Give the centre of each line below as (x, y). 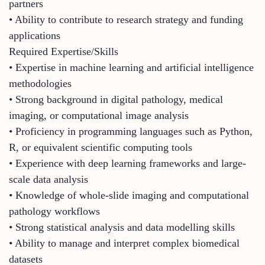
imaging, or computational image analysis (99, 115)
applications (35, 35)
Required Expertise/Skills (64, 51)
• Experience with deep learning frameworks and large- (127, 163)
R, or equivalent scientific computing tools (101, 147)
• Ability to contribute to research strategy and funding (126, 19)
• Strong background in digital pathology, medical (116, 99)
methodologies (40, 83)
